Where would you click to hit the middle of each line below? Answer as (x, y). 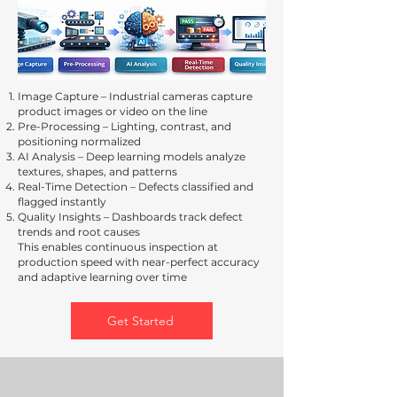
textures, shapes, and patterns (97, 171)
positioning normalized (79, 141)
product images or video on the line (113, 111)
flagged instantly (62, 202)
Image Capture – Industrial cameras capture (135, 96)
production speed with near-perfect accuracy (139, 262)
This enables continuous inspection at (118, 247)
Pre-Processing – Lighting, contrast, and (125, 126)
